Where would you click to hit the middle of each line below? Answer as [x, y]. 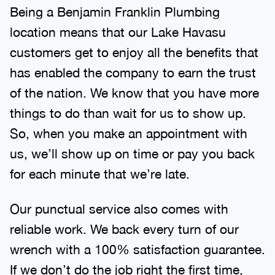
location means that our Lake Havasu [118, 32]
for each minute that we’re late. [100, 173]
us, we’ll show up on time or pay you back [132, 153]
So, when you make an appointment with [129, 133]
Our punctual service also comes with [119, 208]
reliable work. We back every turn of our [124, 229]
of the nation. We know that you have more [134, 92]
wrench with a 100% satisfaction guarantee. [137, 249]
